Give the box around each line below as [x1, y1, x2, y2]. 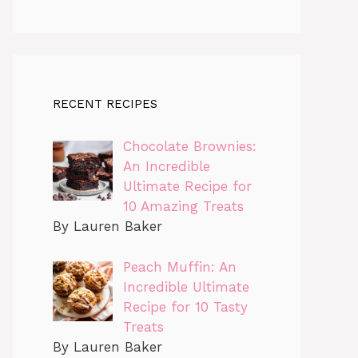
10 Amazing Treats [122, 198, 244, 215]
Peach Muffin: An [122, 258, 237, 275]
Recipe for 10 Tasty [122, 298, 248, 315]
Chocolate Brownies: [122, 138, 257, 155]
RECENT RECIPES [53, 97, 157, 112]
